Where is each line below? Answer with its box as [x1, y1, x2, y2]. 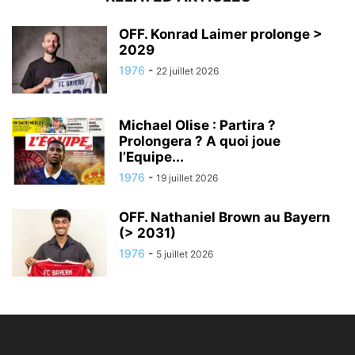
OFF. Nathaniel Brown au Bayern [119, 209, 330, 225]
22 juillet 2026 [156, 65, 219, 77]
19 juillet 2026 [156, 172, 218, 184]
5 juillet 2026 [156, 248, 213, 260]
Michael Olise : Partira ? [119, 117, 276, 133]
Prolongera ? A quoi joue [119, 133, 281, 149]
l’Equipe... [119, 149, 184, 165]
